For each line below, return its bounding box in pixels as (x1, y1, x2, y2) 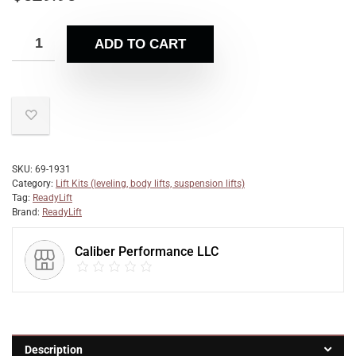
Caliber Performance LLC (75, 244, 219, 259)
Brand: (12, 207, 42, 218)
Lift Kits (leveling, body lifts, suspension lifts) (56, 178, 245, 189)
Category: (12, 178, 56, 189)
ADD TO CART (95, 37, 186, 52)
